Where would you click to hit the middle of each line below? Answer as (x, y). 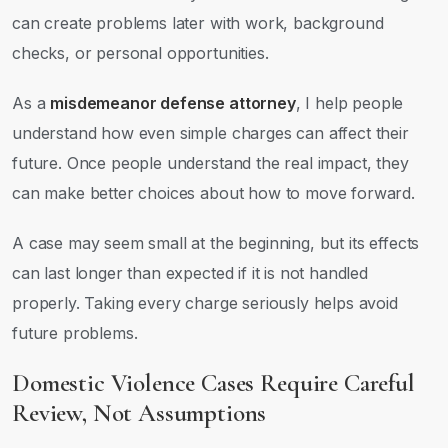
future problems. (75, 333)
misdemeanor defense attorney (173, 103)
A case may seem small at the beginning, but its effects (216, 243)
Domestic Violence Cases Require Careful (213, 383)
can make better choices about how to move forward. (213, 193)
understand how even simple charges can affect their (210, 133)
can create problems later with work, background (198, 23)
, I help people (349, 103)
